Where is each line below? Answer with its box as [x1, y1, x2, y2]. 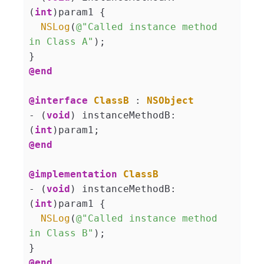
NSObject [147, 94, 194, 106]
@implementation [29, 168, 117, 180]
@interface [29, 94, 88, 106]
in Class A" [29, 35, 94, 47]
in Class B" [29, 227, 94, 239]
